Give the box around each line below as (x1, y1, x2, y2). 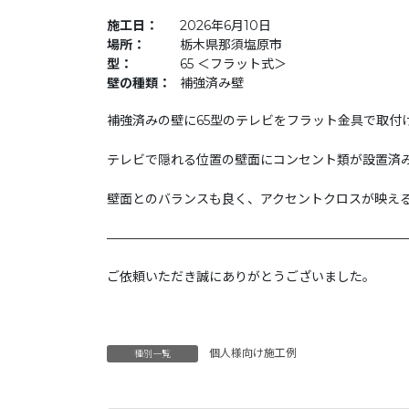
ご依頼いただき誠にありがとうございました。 (107, 268, 375, 286)
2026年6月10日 (180, 17, 271, 35)
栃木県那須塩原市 (180, 37, 282, 54)
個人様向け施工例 (209, 346, 297, 361)
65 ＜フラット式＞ (180, 56, 287, 73)
